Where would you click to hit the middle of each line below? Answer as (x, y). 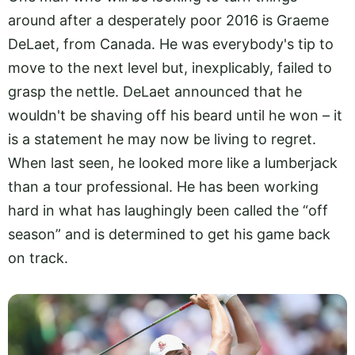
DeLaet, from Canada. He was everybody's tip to (171, 44)
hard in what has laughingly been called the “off (168, 211)
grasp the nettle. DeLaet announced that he (155, 92)
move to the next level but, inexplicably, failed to (170, 68)
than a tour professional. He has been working (163, 187)
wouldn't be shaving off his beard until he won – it (175, 116)
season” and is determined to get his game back (169, 235)
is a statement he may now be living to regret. (162, 139)
